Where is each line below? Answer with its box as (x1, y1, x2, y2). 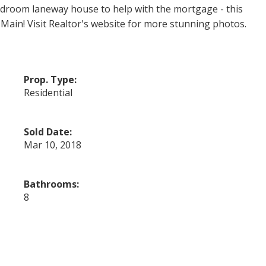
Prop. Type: (24, 72, 77, 86)
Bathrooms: (24, 177, 80, 191)
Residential (24, 85, 73, 99)
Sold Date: (24, 125, 72, 138)
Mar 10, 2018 (24, 138, 82, 151)
